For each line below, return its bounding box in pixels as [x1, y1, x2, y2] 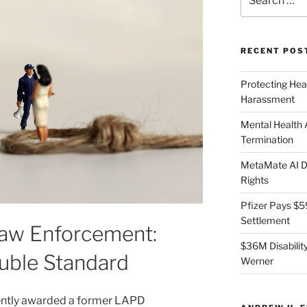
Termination [240, 134, 293, 146]
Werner [240, 255, 273, 267]
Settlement [240, 214, 290, 227]
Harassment [240, 93, 295, 106]
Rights [240, 174, 269, 186]
